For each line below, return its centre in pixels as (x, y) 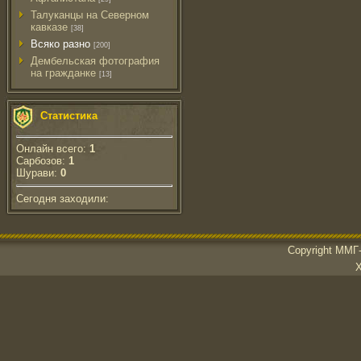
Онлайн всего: (53, 149)
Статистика (69, 116)
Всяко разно (60, 44)
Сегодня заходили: (62, 198)
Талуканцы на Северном (90, 15)
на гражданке (63, 73)
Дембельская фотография (95, 61)
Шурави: (38, 173)
